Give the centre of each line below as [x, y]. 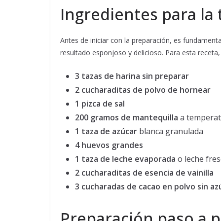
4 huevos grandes [109, 145]
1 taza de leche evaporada [125, 159]
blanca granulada [170, 131]
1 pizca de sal [100, 104]
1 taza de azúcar [106, 131]
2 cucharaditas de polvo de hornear [143, 90]
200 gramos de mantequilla [127, 118]
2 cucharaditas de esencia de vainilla [144, 173]
